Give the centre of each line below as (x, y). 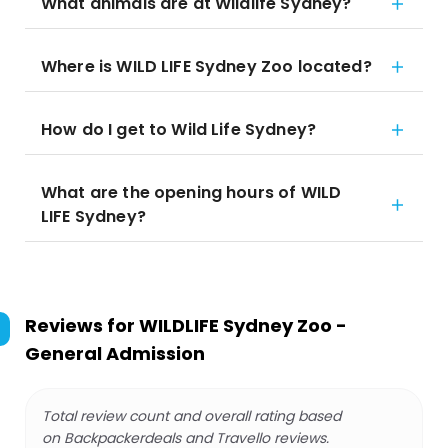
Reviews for (82, 325)
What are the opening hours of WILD (191, 192)
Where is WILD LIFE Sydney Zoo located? (206, 66)
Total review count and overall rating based (191, 416)
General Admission (115, 353)
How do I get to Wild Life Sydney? (178, 129)
